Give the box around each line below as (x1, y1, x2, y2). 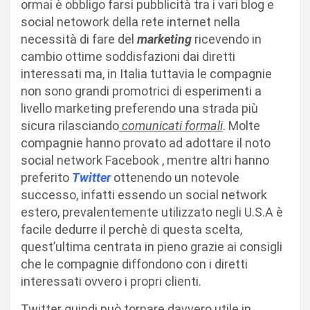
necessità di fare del (21, 32, 134, 46)
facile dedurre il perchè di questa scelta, (21, 222, 242, 237)
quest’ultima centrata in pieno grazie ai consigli (21, 239, 282, 254)
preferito (21, 170, 72, 185)
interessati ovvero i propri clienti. (21, 274, 201, 289)
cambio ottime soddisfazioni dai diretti (21, 49, 235, 64)
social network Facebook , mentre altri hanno (21, 153, 269, 167)
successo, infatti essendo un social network (21, 188, 267, 202)
